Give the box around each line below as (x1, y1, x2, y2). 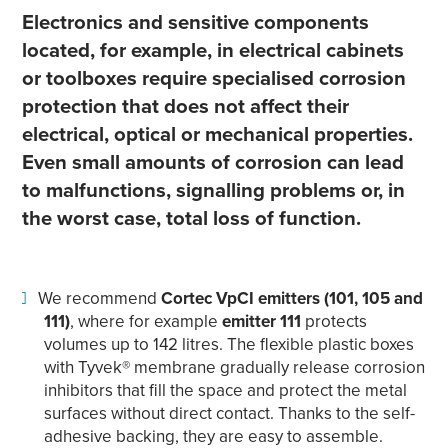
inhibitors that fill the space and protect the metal (43, 377, 407, 402)
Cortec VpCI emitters (160, 285, 320, 310)
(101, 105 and (323, 285, 423, 310)
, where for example (69, 308, 222, 333)
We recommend (37, 285, 161, 310)
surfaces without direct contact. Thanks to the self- (43, 400, 415, 425)
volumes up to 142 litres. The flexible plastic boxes (43, 331, 414, 356)
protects (300, 308, 367, 333)
